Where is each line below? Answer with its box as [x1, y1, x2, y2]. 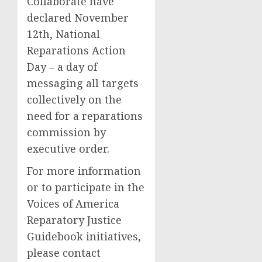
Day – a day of [27, 60, 97, 74]
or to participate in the [27, 180, 144, 195]
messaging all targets [27, 76, 139, 91]
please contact [27, 246, 101, 260]
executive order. [27, 142, 109, 156]
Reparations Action [27, 43, 126, 58]
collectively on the [27, 92, 122, 107]
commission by [27, 125, 106, 140]
